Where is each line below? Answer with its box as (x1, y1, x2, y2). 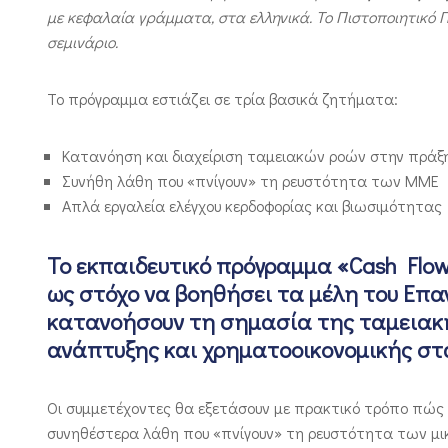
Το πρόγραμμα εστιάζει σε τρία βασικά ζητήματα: (47, 88, 398, 110)
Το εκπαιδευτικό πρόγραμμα (47, 250, 337, 281)
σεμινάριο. (47, 31, 118, 53)
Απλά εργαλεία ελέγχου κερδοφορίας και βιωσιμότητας (62, 195, 442, 217)
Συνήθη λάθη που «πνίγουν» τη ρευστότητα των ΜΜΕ (62, 170, 439, 192)
